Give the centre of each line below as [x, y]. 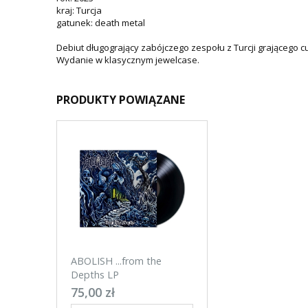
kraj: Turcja [79, 10]
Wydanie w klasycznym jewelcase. [128, 60]
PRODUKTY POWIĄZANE [121, 100]
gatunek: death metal [101, 23]
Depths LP [95, 275]
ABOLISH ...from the [116, 261]
